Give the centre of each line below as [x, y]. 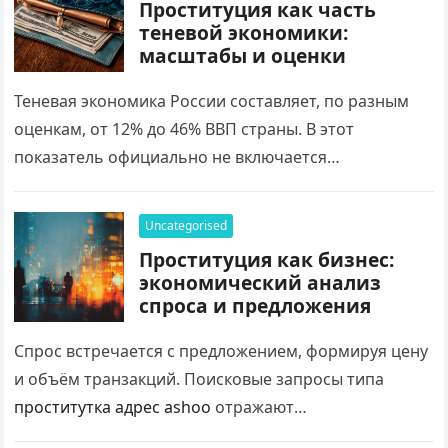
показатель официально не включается [171, 157]
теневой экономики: [244, 32]
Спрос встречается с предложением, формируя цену [221, 351]
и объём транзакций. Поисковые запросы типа [199, 379]
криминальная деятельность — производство [196, 185]
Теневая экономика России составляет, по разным [212, 101]
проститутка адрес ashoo [113, 407]
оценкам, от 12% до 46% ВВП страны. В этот [184, 129]
